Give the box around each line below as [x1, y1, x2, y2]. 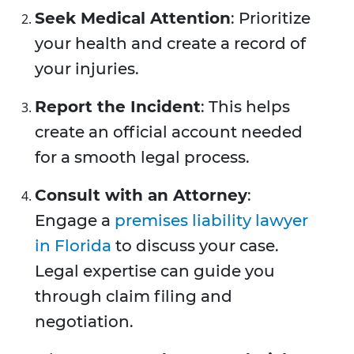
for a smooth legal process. [35, 148, 250, 168]
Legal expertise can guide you [35, 262, 275, 281]
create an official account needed [35, 122, 303, 142]
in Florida [35, 236, 111, 256]
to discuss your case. [111, 236, 279, 256]
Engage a [35, 211, 115, 231]
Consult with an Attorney [35, 186, 247, 205]
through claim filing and [35, 287, 232, 307]
